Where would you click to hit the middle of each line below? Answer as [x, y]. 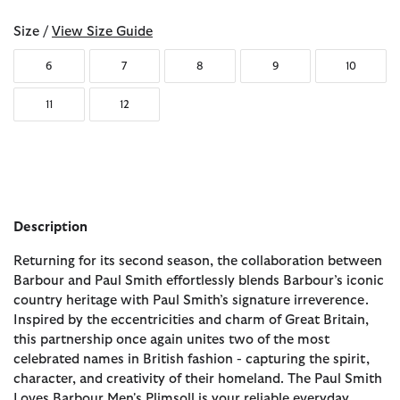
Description [50, 228]
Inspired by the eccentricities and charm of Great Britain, [191, 321]
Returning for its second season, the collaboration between [198, 262]
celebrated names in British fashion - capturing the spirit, [192, 360]
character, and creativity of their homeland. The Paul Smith [198, 379]
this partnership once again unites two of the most [171, 340]
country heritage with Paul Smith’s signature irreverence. [191, 301]
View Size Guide [102, 32]
